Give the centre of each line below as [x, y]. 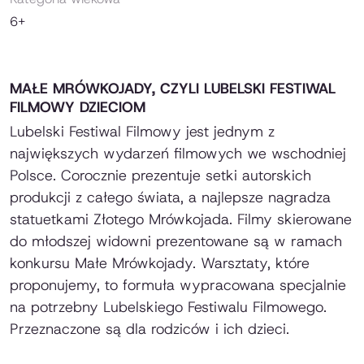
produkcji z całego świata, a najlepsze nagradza [170, 198]
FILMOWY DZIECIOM [78, 108]
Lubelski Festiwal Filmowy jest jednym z [142, 132]
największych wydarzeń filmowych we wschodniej [178, 154]
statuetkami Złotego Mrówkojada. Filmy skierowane [181, 220]
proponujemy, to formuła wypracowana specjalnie [178, 286]
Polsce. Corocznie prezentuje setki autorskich [160, 176]
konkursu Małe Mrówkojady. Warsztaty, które [160, 264]
